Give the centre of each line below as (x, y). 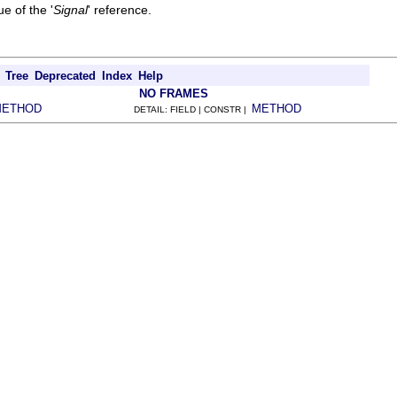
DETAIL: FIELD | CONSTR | (193, 109)
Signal (70, 9)
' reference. (120, 9)
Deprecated (65, 75)
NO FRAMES (174, 93)
